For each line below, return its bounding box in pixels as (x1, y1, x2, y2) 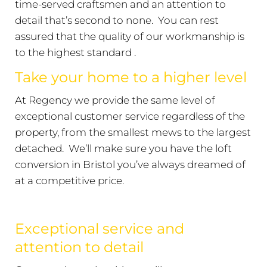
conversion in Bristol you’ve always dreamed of (15, 158, 246, 170)
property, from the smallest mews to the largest (15, 126, 251, 138)
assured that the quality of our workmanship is (15, 30, 244, 42)
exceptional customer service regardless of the (15, 110, 245, 122)
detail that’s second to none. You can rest (15, 14, 219, 26)
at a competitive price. (15, 174, 124, 187)
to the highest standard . (15, 46, 136, 58)
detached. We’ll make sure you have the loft (15, 142, 232, 154)
